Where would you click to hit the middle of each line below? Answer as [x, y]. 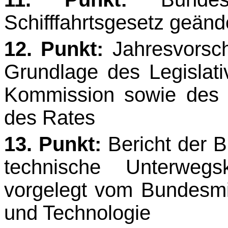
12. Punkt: [54, 49]
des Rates [50, 117]
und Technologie [77, 212]
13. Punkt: [53, 144]
